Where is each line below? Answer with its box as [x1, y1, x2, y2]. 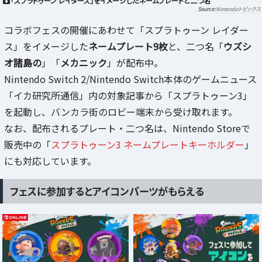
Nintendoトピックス [216, 5, 260, 13]
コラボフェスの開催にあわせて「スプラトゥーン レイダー [4, 23, 249, 37]
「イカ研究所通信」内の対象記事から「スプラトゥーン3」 [4, 88, 252, 103]
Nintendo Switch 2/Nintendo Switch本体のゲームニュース [4, 72, 257, 87]
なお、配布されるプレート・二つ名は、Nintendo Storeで [4, 121, 250, 136]
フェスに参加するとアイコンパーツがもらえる [10, 184, 204, 199]
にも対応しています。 [4, 154, 96, 168]
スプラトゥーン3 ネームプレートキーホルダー [51, 137, 244, 152]
